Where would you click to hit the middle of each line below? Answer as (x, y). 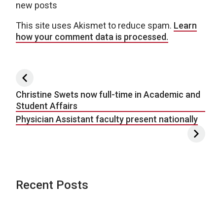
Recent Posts (52, 185)
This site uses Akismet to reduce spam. (95, 25)
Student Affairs (47, 106)
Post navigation (68, 77)
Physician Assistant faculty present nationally (107, 119)
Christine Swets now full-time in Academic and (108, 94)
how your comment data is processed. (92, 37)
